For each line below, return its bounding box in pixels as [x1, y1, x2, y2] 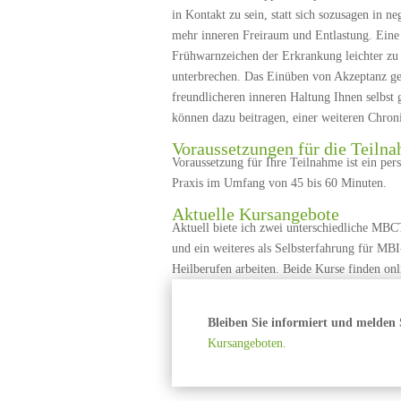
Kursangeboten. [208, 337, 286, 350]
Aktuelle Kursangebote [172, 204, 339, 224]
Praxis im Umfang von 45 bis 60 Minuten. [172, 176, 387, 190]
